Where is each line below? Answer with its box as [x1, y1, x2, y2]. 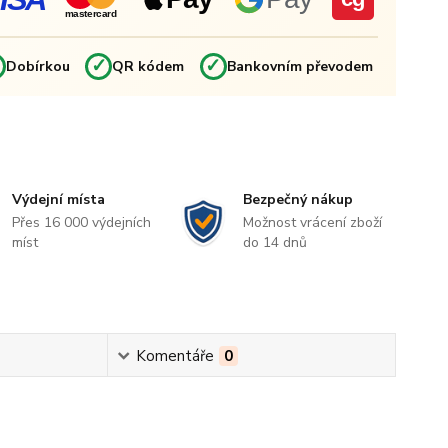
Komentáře [135, 346, 214, 366]
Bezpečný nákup [242, 190, 353, 209]
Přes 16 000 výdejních [12, 213, 152, 232]
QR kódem [112, 57, 185, 76]
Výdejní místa [12, 190, 106, 209]
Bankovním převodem [226, 57, 373, 76]
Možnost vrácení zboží [242, 213, 382, 232]
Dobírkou [5, 57, 70, 76]
